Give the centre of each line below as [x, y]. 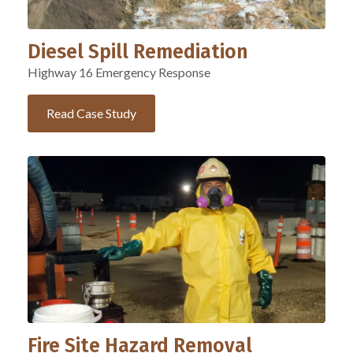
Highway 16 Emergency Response [119, 72]
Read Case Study [91, 113]
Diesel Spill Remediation [138, 52]
